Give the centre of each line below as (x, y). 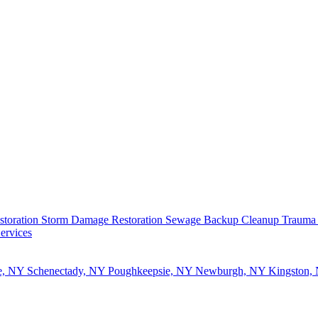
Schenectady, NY (67, 271)
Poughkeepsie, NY (152, 271)
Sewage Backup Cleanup (224, 220)
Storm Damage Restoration (103, 220)
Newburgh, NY (232, 271)
